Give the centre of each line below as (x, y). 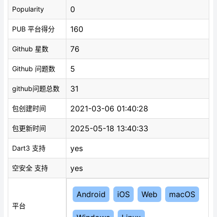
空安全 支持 (30, 168)
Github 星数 (30, 48)
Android (91, 194)
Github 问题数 (34, 68)
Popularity (28, 9)
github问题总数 (36, 88)
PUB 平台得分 (33, 29)
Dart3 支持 (29, 148)
